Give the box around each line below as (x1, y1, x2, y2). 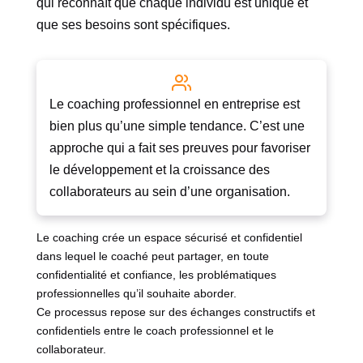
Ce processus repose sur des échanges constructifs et (36, 305, 315, 319)
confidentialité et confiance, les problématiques (36, 268, 276, 282)
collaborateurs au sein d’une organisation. (49, 185, 290, 199)
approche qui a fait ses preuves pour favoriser (49, 141, 310, 156)
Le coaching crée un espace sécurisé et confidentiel (36, 231, 302, 245)
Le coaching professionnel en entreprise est (49, 97, 300, 112)
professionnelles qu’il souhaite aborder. (36, 287, 237, 301)
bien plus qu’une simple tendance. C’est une (49, 119, 305, 134)
